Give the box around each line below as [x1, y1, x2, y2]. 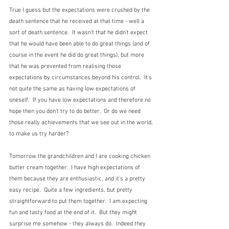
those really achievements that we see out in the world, [9, 119, 154, 126]
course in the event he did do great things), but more [9, 51, 146, 59]
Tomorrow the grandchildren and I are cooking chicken [9, 152, 152, 160]
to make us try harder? [9, 130, 68, 138]
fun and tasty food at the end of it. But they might [9, 209, 139, 216]
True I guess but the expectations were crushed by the [9, 6, 151, 14]
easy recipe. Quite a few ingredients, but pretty [9, 186, 134, 194]
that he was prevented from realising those [9, 62, 123, 70]
